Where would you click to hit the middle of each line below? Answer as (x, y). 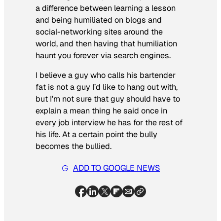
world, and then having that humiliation (106, 43)
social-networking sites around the (99, 32)
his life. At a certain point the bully (96, 134)
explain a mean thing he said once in (101, 110)
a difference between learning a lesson (106, 8)
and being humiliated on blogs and (99, 20)
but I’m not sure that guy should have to (108, 99)
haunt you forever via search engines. (103, 55)
